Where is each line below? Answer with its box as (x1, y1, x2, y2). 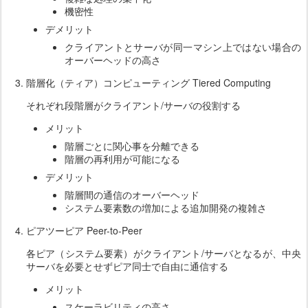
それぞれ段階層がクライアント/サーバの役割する (26, 98, 241, 113)
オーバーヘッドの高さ (65, 53, 161, 67)
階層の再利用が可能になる (65, 152, 180, 166)
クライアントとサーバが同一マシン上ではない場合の (65, 40, 301, 54)
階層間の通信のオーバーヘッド (65, 188, 199, 202)
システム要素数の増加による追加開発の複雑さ (65, 201, 267, 215)
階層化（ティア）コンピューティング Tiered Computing (26, 76, 271, 90)
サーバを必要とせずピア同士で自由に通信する (26, 259, 228, 274)
